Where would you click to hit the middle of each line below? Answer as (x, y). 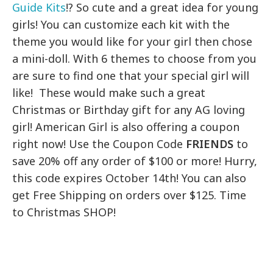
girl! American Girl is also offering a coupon (126, 127)
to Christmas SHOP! (64, 212)
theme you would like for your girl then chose (133, 42)
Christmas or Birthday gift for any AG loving (129, 110)
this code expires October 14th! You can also (129, 178)
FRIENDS (210, 144)
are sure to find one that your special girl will (131, 76)
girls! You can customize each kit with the (121, 25)
